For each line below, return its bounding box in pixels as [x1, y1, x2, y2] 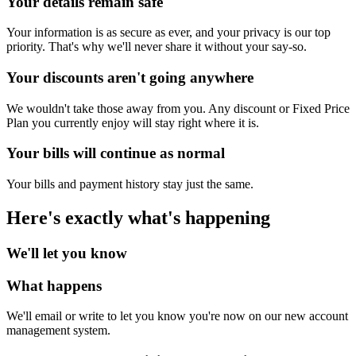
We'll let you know [6, 244, 127, 261]
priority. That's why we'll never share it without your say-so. [6, 40, 307, 54]
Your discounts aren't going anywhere [6, 68, 253, 86]
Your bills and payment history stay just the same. [6, 177, 253, 192]
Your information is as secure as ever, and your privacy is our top [6, 25, 331, 40]
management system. [6, 323, 110, 338]
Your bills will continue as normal [6, 145, 225, 162]
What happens [6, 277, 102, 294]
